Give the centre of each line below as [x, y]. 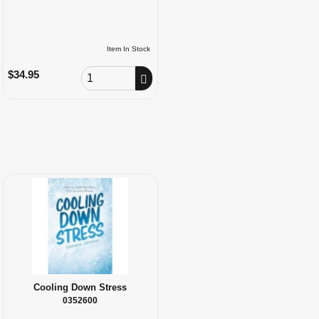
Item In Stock [129, 48]
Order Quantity [114, 73]
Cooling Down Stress [80, 287]
